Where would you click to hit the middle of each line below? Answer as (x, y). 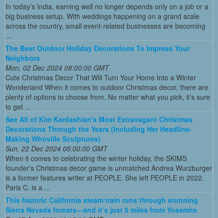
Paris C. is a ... (28, 188)
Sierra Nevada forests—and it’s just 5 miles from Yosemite (101, 210)
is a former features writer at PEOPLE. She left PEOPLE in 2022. (105, 178)
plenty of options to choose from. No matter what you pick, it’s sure (108, 97)
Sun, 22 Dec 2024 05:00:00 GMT (56, 149)
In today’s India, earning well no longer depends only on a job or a (107, 7)
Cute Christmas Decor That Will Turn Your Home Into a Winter (101, 78)
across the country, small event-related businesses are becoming (105, 26)
